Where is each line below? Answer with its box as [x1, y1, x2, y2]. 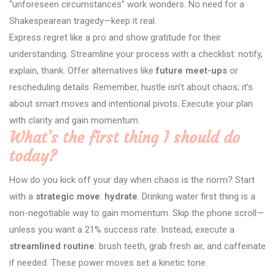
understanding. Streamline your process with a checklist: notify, [9, 48, 263, 60]
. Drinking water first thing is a [137, 190, 255, 202]
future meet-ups [156, 64, 227, 76]
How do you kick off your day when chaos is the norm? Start [9, 174, 255, 185]
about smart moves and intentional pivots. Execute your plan [9, 98, 253, 109]
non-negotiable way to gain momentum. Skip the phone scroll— [9, 207, 264, 219]
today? [9, 146, 57, 166]
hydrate [104, 190, 137, 202]
